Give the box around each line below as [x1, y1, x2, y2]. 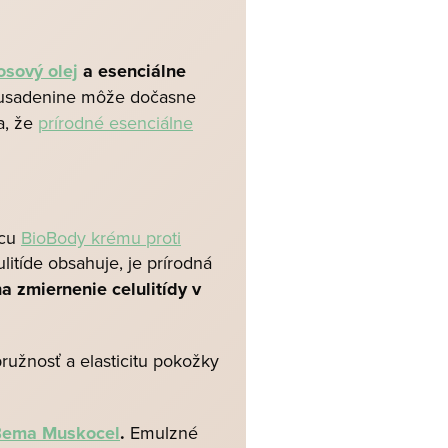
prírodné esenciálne [38, 110, 193, 135]
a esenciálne [78, 58, 186, 84]
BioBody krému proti [21, 225, 181, 250]
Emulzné [125, 420, 198, 445]
